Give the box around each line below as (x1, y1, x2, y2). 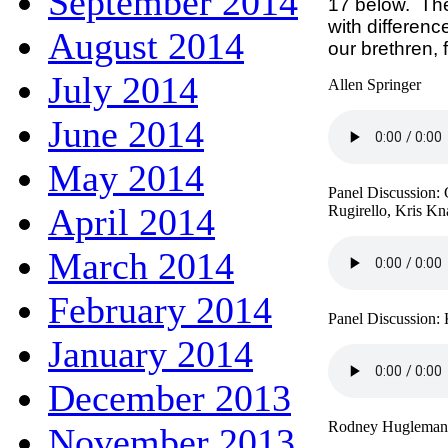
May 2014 (48, 156, 204, 199)
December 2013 (48, 376, 291, 419)
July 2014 (48, 68, 198, 111)
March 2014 (48, 244, 234, 287)
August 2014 (48, 24, 244, 67)
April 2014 (48, 200, 215, 243)
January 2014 (48, 332, 253, 375)
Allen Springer (328, 75, 421, 93)
